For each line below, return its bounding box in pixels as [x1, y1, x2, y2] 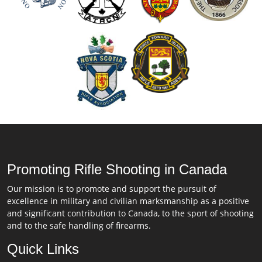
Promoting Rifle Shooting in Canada [7, 161, 227, 178]
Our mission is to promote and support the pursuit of [7, 183, 216, 195]
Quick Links [7, 241, 79, 257]
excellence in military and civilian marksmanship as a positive [7, 195, 249, 207]
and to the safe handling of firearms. [7, 220, 151, 232]
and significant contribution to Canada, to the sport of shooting [7, 208, 254, 219]
